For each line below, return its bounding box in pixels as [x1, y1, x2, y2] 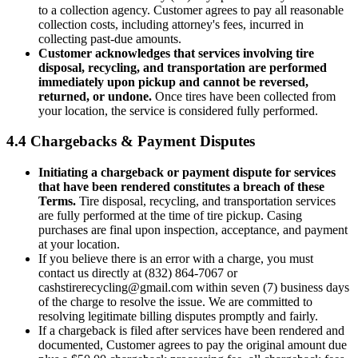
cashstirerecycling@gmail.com [38, 280, 193, 295]
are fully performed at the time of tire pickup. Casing [38, 209, 302, 223]
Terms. [38, 194, 76, 209]
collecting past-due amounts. [38, 31, 181, 46]
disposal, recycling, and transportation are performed [38, 60, 327, 74]
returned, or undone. [38, 89, 152, 103]
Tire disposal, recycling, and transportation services [76, 194, 336, 209]
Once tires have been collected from [152, 89, 336, 103]
